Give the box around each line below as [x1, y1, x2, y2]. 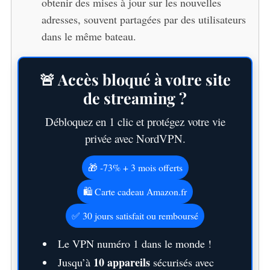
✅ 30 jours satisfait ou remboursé [72, 209, 198, 222]
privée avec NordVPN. [84, 130, 186, 146]
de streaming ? [83, 87, 187, 108]
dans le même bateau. [41, 28, 136, 43]
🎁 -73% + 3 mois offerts [87, 160, 183, 174]
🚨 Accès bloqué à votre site [39, 69, 231, 89]
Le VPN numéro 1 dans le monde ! [57, 236, 212, 251]
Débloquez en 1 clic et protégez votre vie [45, 113, 225, 129]
